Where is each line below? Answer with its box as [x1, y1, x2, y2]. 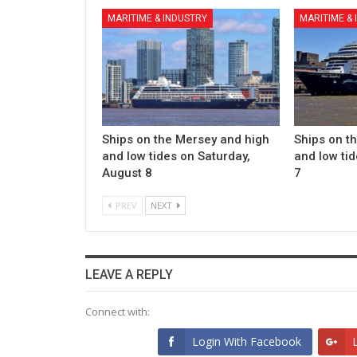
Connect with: [85, 304, 150, 320]
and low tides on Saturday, [102, 149, 250, 164]
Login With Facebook [192, 334, 302, 350]
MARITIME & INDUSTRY [108, 13, 207, 24]
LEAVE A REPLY [85, 267, 173, 283]
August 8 [102, 166, 152, 181]
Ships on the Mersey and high [102, 132, 269, 147]
